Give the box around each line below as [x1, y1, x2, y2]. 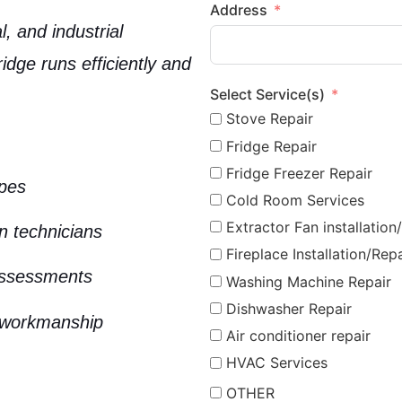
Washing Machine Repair [226, 272, 391, 291]
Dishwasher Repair [226, 299, 352, 318]
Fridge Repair [226, 136, 317, 155]
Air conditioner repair [226, 327, 371, 345]
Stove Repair [226, 109, 313, 128]
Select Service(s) [210, 85, 325, 104]
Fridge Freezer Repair [226, 163, 372, 182]
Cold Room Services [226, 191, 364, 210]
